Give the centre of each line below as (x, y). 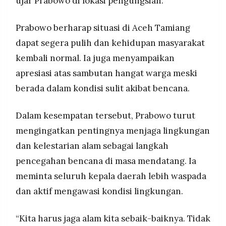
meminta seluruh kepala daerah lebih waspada (111, 176)
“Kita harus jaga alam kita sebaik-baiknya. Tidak (113, 218)
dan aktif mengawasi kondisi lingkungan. (99, 191)
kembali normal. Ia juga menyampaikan (95, 58)
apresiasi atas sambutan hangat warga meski (106, 73)
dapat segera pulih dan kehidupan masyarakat (110, 43)
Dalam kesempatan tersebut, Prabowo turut (105, 115)
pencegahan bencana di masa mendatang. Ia (106, 161)
